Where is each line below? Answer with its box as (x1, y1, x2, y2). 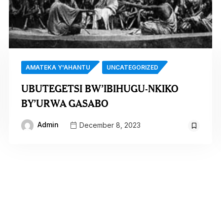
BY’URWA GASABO (21, 97, 108, 110)
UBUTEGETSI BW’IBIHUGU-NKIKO (21, 82, 178, 95)
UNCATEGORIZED (106, 64, 158, 72)
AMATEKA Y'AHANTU (25, 64, 90, 72)
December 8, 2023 (77, 120, 141, 129)
